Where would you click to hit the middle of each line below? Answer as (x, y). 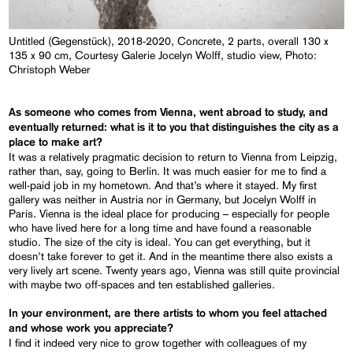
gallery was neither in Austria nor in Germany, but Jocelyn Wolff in (163, 200)
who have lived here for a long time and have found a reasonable (160, 228)
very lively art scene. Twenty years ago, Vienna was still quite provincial (175, 271)
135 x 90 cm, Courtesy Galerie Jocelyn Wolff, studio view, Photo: (163, 56)
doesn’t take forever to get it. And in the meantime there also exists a (171, 256)
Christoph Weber (50, 70)
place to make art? (56, 143)
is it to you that (175, 128)
